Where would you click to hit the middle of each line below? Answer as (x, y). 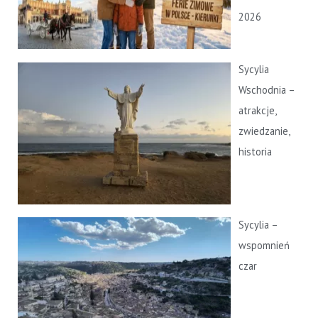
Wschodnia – (267, 90)
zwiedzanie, (264, 131)
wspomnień (264, 246)
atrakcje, (258, 111)
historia (256, 152)
